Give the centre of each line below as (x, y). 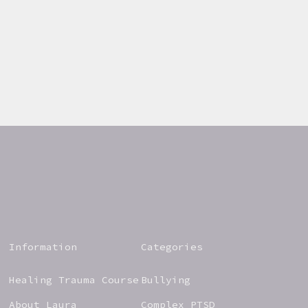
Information (43, 246)
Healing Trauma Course (74, 279)
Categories (172, 246)
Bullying (166, 279)
